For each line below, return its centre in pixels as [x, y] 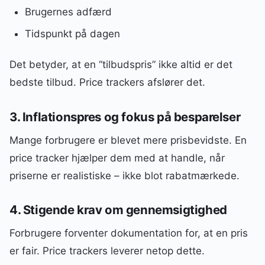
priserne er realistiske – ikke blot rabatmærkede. [125, 175]
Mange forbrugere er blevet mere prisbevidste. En [128, 140]
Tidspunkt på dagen [72, 34]
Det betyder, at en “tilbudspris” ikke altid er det [121, 65]
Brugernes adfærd [68, 12]
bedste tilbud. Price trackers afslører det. [107, 83]
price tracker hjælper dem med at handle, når [117, 158]
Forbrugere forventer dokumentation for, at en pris [129, 233]
